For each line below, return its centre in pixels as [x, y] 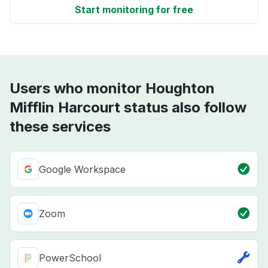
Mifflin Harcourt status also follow [128, 108]
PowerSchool [70, 258]
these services [60, 127]
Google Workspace [82, 170]
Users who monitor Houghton [112, 89]
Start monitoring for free [134, 10]
